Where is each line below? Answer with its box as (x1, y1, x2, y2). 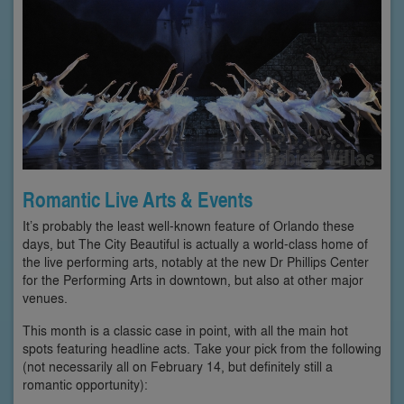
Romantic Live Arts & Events (23, 185, 252, 215)
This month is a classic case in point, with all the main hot (23, 321, 348, 339)
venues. (23, 289, 68, 307)
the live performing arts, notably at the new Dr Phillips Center (23, 252, 369, 271)
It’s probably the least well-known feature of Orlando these (23, 216, 354, 234)
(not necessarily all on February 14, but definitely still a (23, 357, 333, 375)
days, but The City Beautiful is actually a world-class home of (23, 234, 368, 252)
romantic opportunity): (23, 375, 148, 393)
